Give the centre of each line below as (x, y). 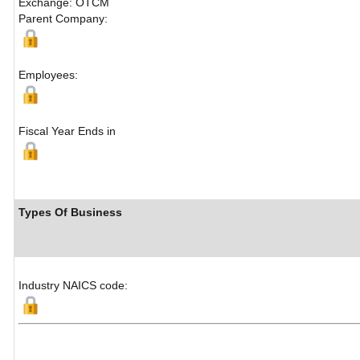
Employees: (48, 75)
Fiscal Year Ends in (67, 131)
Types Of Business (70, 213)
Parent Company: (63, 19)
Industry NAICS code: (73, 286)
